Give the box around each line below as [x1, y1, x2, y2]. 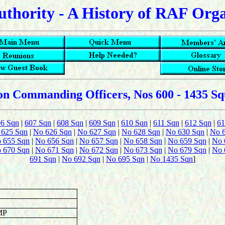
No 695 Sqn [106, 155, 145, 163]
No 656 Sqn [35, 137, 74, 145]
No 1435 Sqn [150, 155, 193, 163]
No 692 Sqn [62, 155, 100, 163]
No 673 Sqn [124, 146, 162, 154]
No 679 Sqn [168, 146, 206, 154]
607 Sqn [25, 119, 51, 127]
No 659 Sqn [168, 137, 206, 145]
